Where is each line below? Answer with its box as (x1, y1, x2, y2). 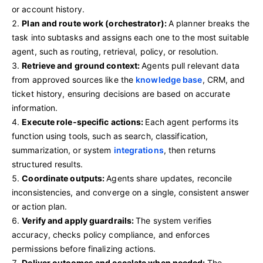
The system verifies (136, 215, 212, 225)
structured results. (12, 159, 83, 169)
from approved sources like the (12, 75, 136, 85)
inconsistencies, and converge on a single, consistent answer (12, 187, 249, 197)
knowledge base (136, 75, 203, 85)
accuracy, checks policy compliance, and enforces (12, 230, 210, 240)
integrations (113, 145, 164, 155)
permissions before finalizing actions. (12, 244, 156, 254)
